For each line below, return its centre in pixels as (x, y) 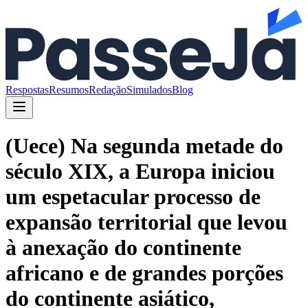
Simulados (149, 89)
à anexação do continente (123, 248)
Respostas (27, 89)
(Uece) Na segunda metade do (144, 146)
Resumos (69, 89)
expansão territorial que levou (146, 222)
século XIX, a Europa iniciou (140, 172)
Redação (108, 89)
